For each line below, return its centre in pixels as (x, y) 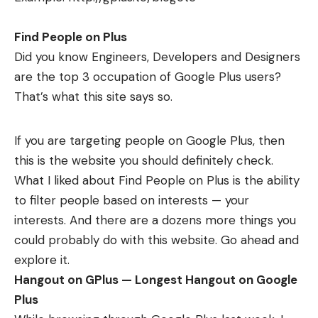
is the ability (264, 180)
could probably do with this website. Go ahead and (157, 240)
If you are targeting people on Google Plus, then (149, 141)
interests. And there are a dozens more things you (155, 220)
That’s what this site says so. (93, 97)
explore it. (42, 260)
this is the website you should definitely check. (144, 160)
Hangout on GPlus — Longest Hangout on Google (156, 280)
